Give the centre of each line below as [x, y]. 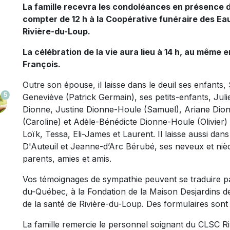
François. [42, 64]
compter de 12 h [55, 19]
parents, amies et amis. [67, 159]
